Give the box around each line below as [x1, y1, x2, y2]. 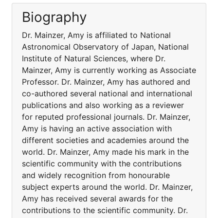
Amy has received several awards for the [22, 194, 173, 203]
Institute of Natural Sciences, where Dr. [22, 54, 165, 63]
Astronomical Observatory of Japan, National [22, 42, 189, 52]
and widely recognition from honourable [22, 170, 170, 180]
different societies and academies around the [22, 135, 189, 145]
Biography [22, 9, 87, 25]
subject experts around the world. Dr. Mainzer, [22, 182, 193, 192]
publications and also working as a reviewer [22, 100, 184, 110]
